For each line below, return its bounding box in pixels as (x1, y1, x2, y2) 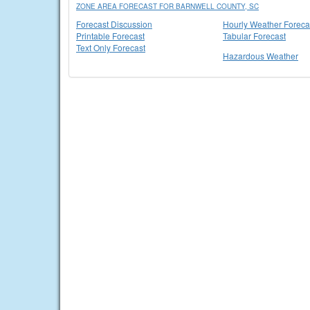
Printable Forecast (76, 30, 145, 42)
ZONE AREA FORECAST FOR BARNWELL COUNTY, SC (76, 1, 259, 11)
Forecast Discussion (76, 18, 152, 30)
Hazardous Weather (223, 50, 298, 62)
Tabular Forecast (223, 30, 286, 42)
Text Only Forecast (76, 42, 145, 53)
